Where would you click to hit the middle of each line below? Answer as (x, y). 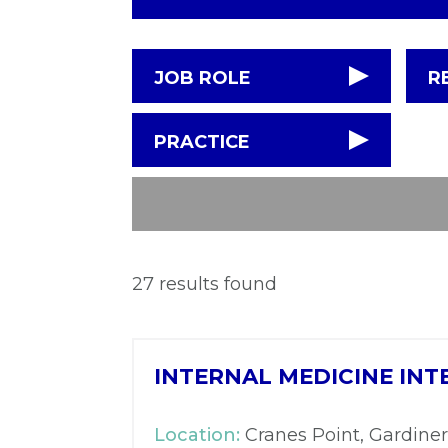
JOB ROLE (202, 78)
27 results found (204, 284)
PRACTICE (202, 142)
